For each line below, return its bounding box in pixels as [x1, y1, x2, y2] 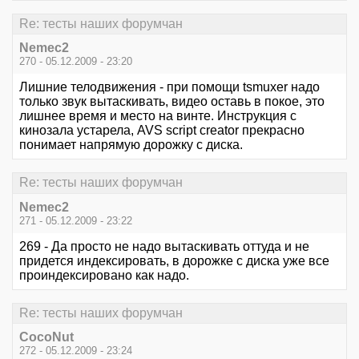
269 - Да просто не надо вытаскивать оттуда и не [19, 239, 309, 253]
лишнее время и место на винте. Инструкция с [19, 109, 296, 123]
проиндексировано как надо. [19, 268, 189, 282]
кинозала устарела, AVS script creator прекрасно [19, 123, 305, 138]
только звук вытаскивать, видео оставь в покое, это [19, 95, 325, 109]
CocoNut [19, 330, 74, 344]
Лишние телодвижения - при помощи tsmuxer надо [19, 80, 320, 95]
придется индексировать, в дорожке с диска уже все [19, 253, 329, 268]
